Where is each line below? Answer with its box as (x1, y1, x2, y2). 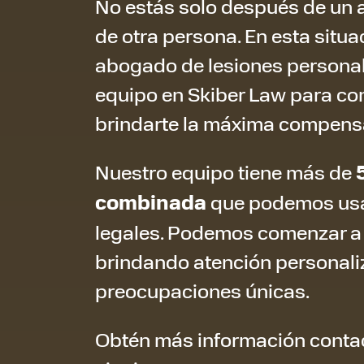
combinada (95, 188, 206, 215)
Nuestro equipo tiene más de (95, 158, 356, 184)
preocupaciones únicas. (95, 277, 310, 303)
